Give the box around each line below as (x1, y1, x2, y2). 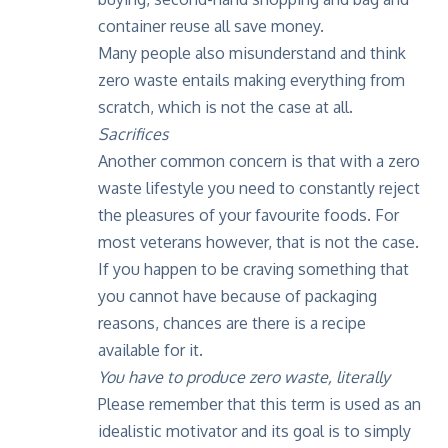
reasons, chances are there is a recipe (98, 312, 366, 333)
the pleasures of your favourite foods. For (98, 204, 399, 225)
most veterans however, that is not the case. (98, 231, 419, 252)
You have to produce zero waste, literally (98, 366, 390, 387)
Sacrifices (98, 123, 168, 144)
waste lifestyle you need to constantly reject (98, 177, 420, 198)
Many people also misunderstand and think (98, 42, 406, 63)
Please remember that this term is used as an (98, 393, 421, 414)
